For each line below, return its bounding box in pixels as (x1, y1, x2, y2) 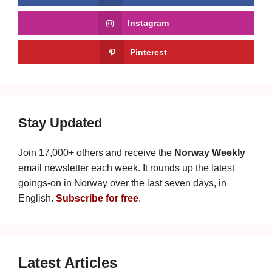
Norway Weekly (174, 148, 245, 158)
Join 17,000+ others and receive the (18, 148, 174, 158)
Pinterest (129, 47, 167, 58)
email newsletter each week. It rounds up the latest (18, 163, 234, 174)
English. (18, 193, 56, 204)
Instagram (127, 18, 169, 29)
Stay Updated (18, 115, 102, 131)
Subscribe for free (56, 193, 138, 204)
